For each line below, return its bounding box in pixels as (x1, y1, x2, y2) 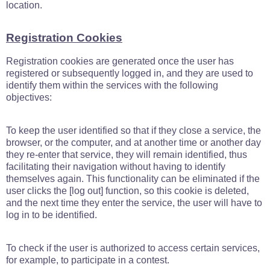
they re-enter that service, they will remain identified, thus (6, 149, 247, 160)
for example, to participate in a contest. (6, 255, 169, 265)
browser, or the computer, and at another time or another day (6, 137, 261, 148)
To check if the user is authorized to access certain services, (6, 243, 260, 253)
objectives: (6, 92, 52, 102)
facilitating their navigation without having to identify (6, 162, 225, 172)
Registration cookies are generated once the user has (6, 56, 234, 66)
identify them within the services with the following (6, 80, 218, 90)
